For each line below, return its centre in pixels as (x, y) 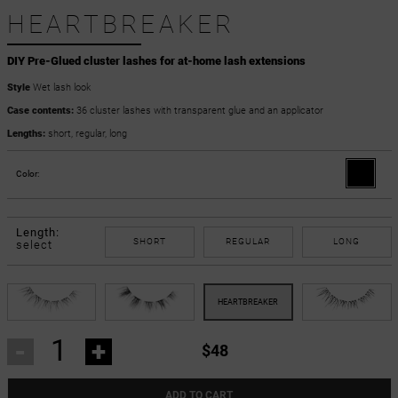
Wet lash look (60, 87)
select (34, 244)
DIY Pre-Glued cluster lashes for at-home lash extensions (156, 61)
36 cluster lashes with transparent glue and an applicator (198, 110)
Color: (27, 173)
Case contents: (40, 110)
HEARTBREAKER (120, 24)
